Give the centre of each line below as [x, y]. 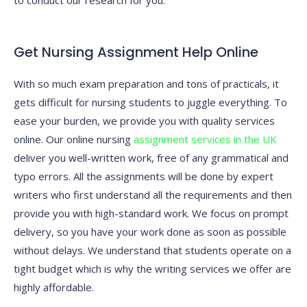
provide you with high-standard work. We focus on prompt [151, 213]
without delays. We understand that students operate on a [152, 250]
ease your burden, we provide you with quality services [144, 121]
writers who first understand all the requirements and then [153, 195]
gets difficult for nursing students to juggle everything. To [150, 102]
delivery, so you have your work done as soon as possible [150, 232]
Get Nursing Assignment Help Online [136, 52]
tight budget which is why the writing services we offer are [152, 269]
